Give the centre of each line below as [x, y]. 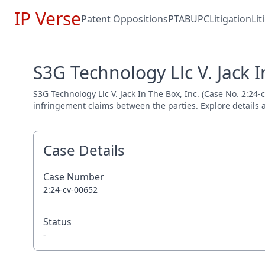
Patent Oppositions [125, 19]
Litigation [230, 19]
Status [57, 222]
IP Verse [48, 19]
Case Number [74, 177]
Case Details [84, 150]
